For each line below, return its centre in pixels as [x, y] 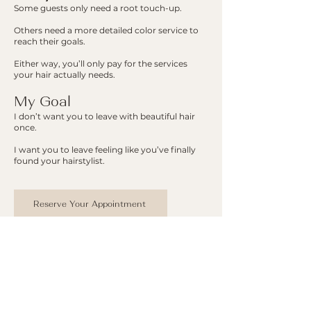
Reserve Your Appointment [89, 204]
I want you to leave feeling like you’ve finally [105, 150]
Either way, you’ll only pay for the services [101, 64]
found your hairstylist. [59, 161]
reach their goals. [50, 41]
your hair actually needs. [65, 75]
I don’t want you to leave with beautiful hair [104, 116]
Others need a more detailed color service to [106, 30]
